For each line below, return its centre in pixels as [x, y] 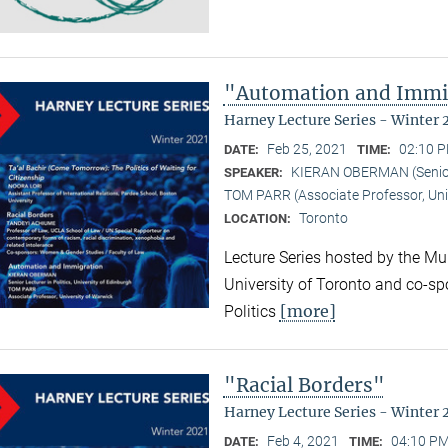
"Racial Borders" [304, 384]
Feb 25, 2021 [306, 148]
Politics [251, 311]
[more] [307, 310]
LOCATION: [258, 218]
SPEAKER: [254, 172]
